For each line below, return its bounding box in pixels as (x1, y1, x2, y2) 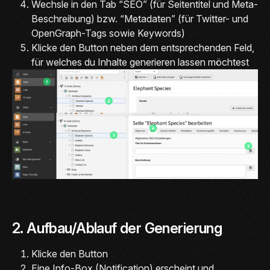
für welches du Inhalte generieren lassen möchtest (31, 56, 249, 69)
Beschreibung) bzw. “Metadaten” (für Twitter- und (31, 13, 248, 25)
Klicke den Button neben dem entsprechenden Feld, (31, 42, 254, 54)
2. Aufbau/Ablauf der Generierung (12, 219, 222, 237)
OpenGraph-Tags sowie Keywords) (31, 27, 185, 40)
